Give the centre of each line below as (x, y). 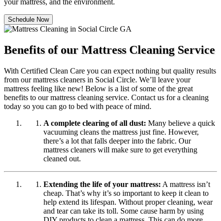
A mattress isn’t (185, 184)
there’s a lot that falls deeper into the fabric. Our (117, 141)
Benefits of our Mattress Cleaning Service (110, 50)
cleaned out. (62, 159)
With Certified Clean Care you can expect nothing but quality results (110, 71)
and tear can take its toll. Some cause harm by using (124, 211)
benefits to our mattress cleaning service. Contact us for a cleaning (106, 98)
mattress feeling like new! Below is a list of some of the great (98, 89)
